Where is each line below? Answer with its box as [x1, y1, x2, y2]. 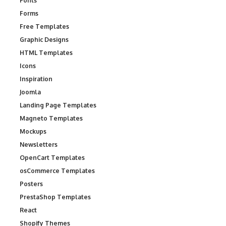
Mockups [20, 128, 46, 135]
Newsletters [20, 141, 58, 148]
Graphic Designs [20, 36, 69, 43]
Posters [20, 180, 43, 188]
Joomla [20, 88, 41, 96]
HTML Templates [20, 49, 73, 56]
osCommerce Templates [20, 167, 95, 175]
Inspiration [20, 75, 52, 83]
